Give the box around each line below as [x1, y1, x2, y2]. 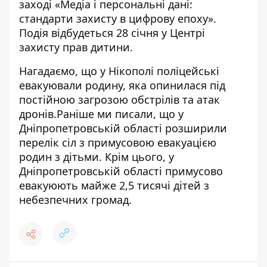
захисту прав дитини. [19, 40, 133, 54]
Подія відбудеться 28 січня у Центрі [19, 26, 205, 40]
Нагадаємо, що [19, 64, 100, 78]
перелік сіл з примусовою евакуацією [19, 135, 216, 150]
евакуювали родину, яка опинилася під [19, 78, 225, 92]
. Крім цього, [99, 150, 169, 164]
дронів [19, 107, 54, 121]
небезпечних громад [19, 193, 129, 207]
